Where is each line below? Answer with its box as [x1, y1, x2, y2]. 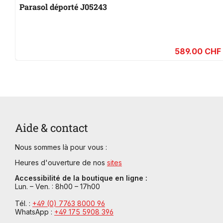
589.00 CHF [174, 46, 221, 57]
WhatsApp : [15, 208, 54, 217]
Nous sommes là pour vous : [15, 143, 107, 152]
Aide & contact [15, 120, 88, 135]
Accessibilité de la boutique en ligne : [15, 174, 147, 183]
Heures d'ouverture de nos [15, 158, 107, 167]
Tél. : [15, 199, 32, 208]
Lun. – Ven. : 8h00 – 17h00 [15, 182, 100, 191]
